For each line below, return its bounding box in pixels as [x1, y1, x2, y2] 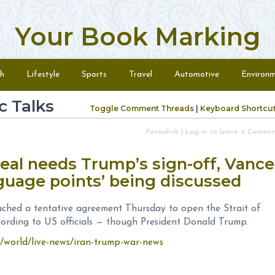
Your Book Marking [15, 21, 260, 52]
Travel [129, 70, 152, 79]
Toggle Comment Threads [90, 104, 194, 113]
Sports [82, 70, 107, 79]
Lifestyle [26, 70, 60, 79]
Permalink [146, 128, 179, 136]
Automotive [174, 70, 219, 79]
